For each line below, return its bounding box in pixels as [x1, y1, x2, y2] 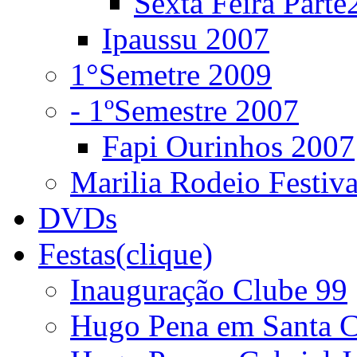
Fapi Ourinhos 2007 [102, 129, 355, 163]
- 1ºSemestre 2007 [70, 93, 299, 127]
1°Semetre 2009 [70, 57, 272, 92]
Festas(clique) [38, 237, 213, 271]
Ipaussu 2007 [102, 22, 269, 56]
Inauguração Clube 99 [70, 273, 347, 307]
